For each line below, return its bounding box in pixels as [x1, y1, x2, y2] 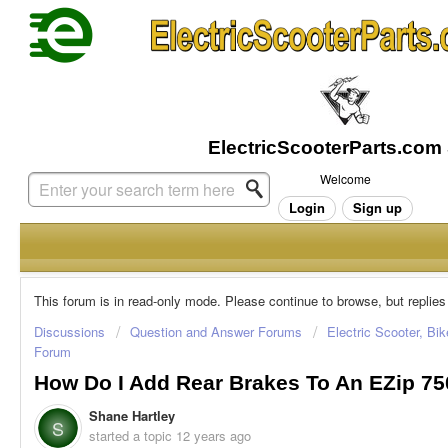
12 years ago [176, 426, 251, 446]
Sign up [352, 198, 402, 217]
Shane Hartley [89, 406, 175, 426]
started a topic [89, 426, 176, 446]
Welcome [319, 170, 371, 187]
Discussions [34, 322, 105, 341]
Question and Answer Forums [130, 322, 302, 341]
